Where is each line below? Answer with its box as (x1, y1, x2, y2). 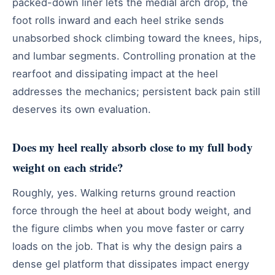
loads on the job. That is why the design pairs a (12, 239, 242, 252)
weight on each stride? (12, 158, 123, 176)
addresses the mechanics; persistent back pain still (12, 85, 260, 98)
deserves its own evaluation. (12, 103, 151, 115)
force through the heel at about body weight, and (12, 204, 251, 217)
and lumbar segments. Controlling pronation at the (12, 49, 256, 62)
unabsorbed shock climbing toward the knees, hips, (12, 31, 262, 44)
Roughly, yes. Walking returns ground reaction (12, 186, 236, 199)
